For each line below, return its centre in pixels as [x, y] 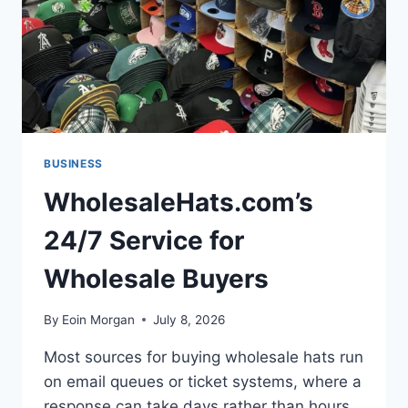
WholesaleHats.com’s [178, 203]
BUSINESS [73, 164]
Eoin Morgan [99, 319]
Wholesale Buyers [156, 279]
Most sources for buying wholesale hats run [204, 357]
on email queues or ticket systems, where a [203, 381]
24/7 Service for [144, 241]
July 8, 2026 [189, 319]
